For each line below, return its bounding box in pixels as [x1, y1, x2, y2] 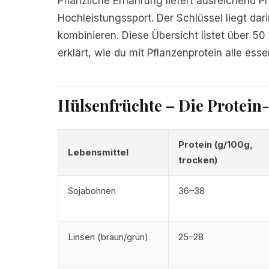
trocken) [178, 154, 217, 166]
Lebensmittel [68, 147, 128, 158]
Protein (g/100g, [178, 139, 253, 150]
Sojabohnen [68, 185, 116, 196]
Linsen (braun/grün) [68, 231, 148, 243]
